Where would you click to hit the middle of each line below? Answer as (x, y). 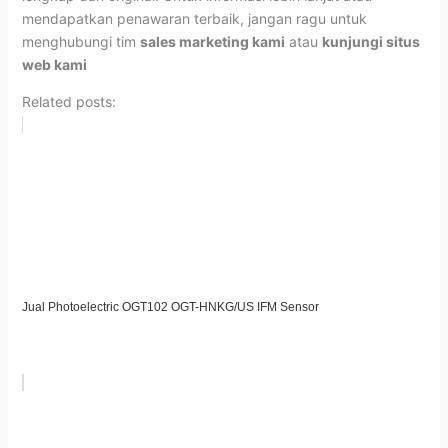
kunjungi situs (370, 41)
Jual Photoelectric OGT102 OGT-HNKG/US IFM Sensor (170, 306)
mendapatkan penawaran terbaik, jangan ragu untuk (194, 18)
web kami (54, 64)
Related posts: (68, 101)
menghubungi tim (80, 41)
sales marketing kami (212, 41)
